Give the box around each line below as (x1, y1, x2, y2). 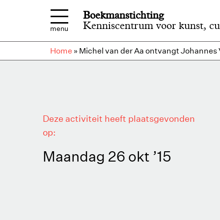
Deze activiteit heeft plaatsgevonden (43, 113, 195, 124)
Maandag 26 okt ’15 (43, 147, 171, 165)
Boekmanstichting (83, 9, 164, 21)
